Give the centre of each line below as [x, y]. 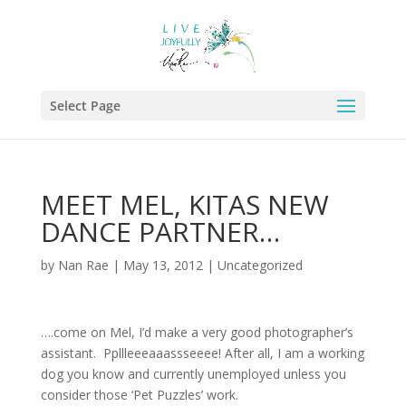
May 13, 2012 [163, 265]
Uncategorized [260, 265]
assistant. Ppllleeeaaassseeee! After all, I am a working [202, 353]
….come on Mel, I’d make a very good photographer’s [197, 332]
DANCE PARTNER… [160, 232]
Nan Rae [83, 265]
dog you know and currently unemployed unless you [193, 374]
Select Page [85, 106]
